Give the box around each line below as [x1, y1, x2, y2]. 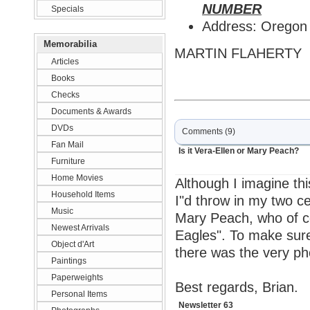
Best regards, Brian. [175, 280, 298, 295]
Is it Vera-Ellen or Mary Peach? [179, 146, 299, 156]
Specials [51, 4, 84, 14]
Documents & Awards [51, 107, 131, 116]
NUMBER [202, 1, 262, 17]
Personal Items [51, 289, 107, 299]
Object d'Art [51, 239, 94, 249]
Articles [51, 57, 79, 66]
